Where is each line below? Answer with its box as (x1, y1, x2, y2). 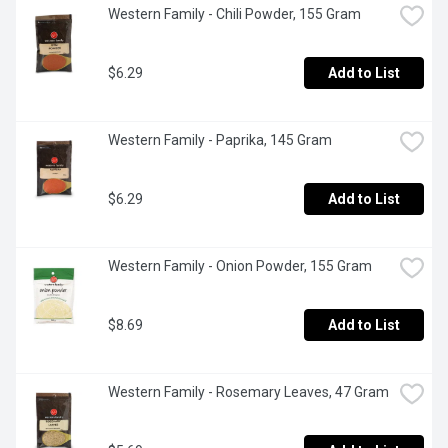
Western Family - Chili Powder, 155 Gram (108, 6, 361, 23)
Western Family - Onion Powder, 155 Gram (108, 258, 372, 275)
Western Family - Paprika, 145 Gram (108, 132, 332, 149)
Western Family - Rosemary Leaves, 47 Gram (108, 384, 389, 401)
